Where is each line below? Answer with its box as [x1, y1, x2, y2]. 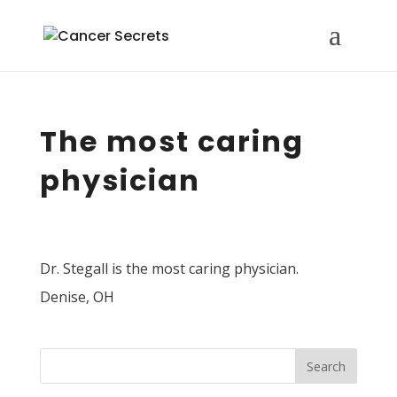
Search [307, 357, 346, 375]
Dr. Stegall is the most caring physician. [39, 259, 299, 278]
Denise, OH [39, 287, 114, 307]
